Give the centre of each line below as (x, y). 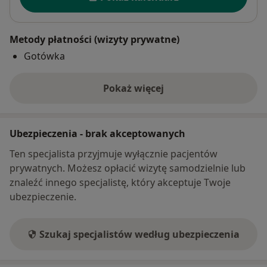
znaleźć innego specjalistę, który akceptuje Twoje (120, 182)
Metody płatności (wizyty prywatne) (94, 39)
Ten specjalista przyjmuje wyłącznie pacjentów (114, 153)
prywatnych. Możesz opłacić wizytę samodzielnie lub (128, 168)
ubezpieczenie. (43, 196)
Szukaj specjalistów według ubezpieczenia (139, 234)
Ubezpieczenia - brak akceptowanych (97, 133)
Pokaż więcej (133, 88)
